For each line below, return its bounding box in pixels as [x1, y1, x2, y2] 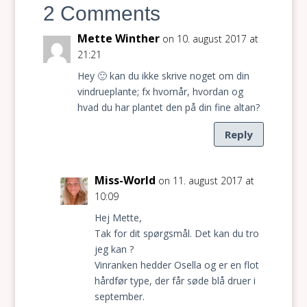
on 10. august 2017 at [162, 32, 258, 45]
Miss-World [94, 173, 156, 188]
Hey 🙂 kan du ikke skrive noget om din [77, 69, 249, 82]
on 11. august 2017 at [158, 174, 254, 187]
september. [94, 290, 145, 303]
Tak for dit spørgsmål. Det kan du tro [94, 227, 259, 240]
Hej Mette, [94, 211, 142, 224]
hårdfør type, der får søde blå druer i [94, 274, 256, 287]
